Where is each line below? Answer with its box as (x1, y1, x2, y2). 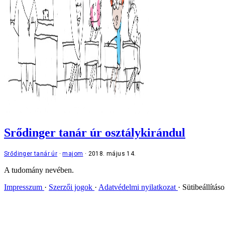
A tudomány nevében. (4, 165, 74, 174)
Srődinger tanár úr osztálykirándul (4, 126, 185, 139)
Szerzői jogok (49, 182, 94, 191)
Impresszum (4, 182, 44, 191)
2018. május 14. (88, 150, 136, 157)
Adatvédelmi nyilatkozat (98, 182, 178, 191)
